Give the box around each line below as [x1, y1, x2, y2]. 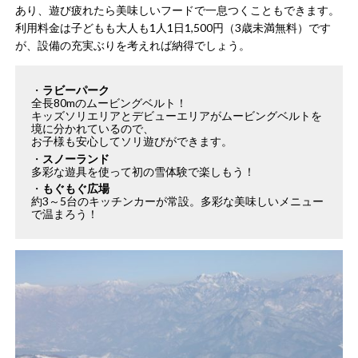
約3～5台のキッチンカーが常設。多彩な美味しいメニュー [31, 194, 324, 209]
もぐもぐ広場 [42, 181, 110, 196]
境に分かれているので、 [31, 121, 155, 136]
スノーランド [42, 151, 110, 165]
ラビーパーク [42, 83, 110, 97]
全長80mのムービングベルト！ [31, 96, 188, 110]
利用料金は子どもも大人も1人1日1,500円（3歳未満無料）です [15, 21, 332, 35]
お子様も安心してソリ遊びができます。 [31, 134, 233, 149]
